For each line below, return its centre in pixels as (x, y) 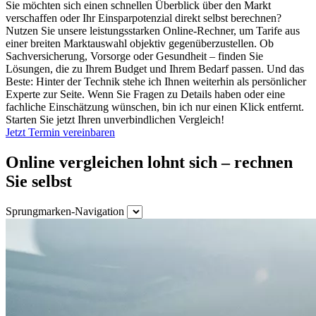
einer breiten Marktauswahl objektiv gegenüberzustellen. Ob (140, 44)
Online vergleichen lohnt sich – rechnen (149, 163)
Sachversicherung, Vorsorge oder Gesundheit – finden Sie (134, 56)
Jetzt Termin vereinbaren (60, 133)
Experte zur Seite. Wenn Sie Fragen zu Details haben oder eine (145, 95)
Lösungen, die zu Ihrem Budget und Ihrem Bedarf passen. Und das (155, 69)
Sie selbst (39, 182)
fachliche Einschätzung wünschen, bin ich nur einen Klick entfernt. (155, 107)
